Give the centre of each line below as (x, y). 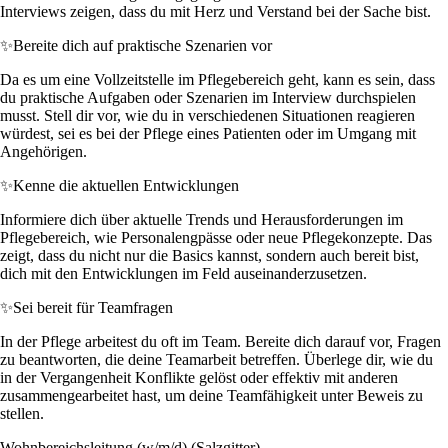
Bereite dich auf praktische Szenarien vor (142, 45)
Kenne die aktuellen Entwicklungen (126, 185)
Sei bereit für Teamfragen (93, 307)
